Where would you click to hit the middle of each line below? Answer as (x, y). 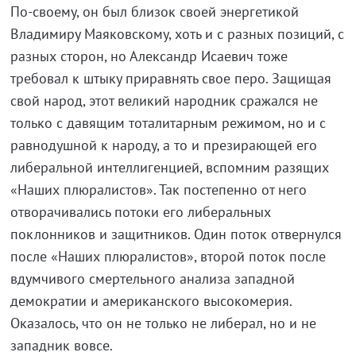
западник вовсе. (61, 345)
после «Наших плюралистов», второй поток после (168, 256)
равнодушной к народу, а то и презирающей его (163, 145)
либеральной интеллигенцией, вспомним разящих (169, 167)
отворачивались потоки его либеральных (140, 212)
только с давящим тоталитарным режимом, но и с (168, 123)
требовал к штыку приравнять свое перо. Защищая (170, 78)
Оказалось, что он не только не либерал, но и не (163, 323)
